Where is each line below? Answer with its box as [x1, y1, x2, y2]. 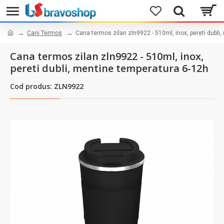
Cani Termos [27, 29, 62, 36]
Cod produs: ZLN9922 [10, 81, 83, 91]
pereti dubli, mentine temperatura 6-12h [10, 61, 208, 75]
